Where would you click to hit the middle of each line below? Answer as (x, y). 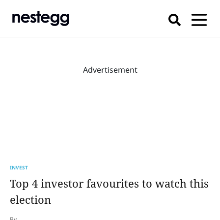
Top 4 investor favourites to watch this (109, 183)
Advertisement (110, 70)
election (30, 199)
